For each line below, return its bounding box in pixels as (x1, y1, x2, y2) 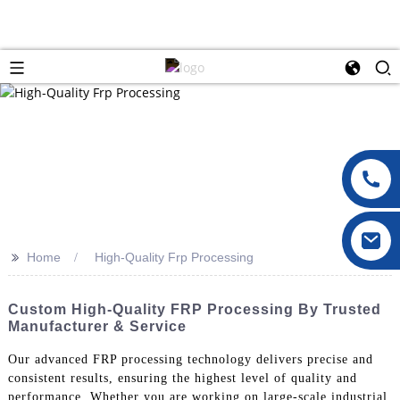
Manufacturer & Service (7, 318, 187, 334)
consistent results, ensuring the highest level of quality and (7, 371, 357, 385)
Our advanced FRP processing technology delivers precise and (7, 352, 373, 366)
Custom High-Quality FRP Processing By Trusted (7, 301, 381, 317)
